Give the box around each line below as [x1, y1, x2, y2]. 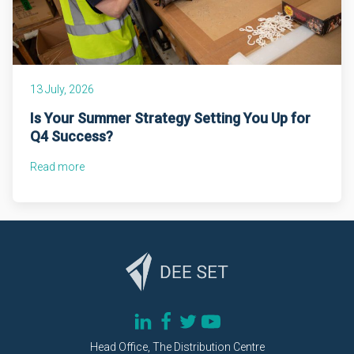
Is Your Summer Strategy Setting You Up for [30, 109, 311, 126]
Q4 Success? [30, 127, 114, 145]
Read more [30, 160, 85, 174]
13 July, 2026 [30, 82, 95, 96]
